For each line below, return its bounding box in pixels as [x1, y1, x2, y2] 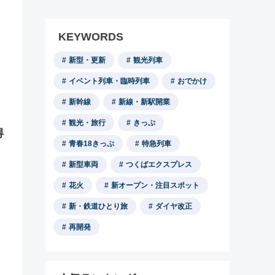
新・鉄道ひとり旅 [69, 202, 128, 211]
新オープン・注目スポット [111, 181, 199, 190]
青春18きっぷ [69, 139, 114, 148]
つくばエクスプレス [126, 160, 192, 169]
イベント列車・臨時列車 [69, 77, 150, 85]
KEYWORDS [58, 31, 123, 43]
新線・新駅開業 [118, 98, 170, 106]
